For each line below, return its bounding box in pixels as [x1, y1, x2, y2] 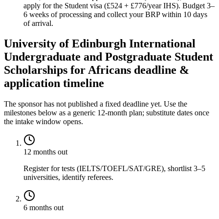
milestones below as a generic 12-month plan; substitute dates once [4, 109, 209, 117]
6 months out [23, 203, 64, 212]
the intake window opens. [4, 117, 83, 126]
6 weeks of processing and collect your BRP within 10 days [23, 10, 207, 19]
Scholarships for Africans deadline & [4, 64, 189, 77]
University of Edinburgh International [4, 37, 196, 50]
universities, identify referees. [23, 173, 113, 182]
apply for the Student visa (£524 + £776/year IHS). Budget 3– [23, 1, 215, 10]
